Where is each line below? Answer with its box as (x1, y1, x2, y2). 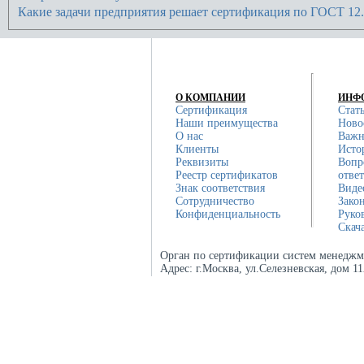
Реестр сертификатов (175, 168, 278, 181)
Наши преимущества (175, 116, 278, 129)
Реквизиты (175, 155, 228, 168)
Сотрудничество (175, 194, 254, 207)
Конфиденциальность (175, 207, 280, 220)
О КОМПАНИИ (175, 91, 245, 103)
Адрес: (160, 262, 196, 275)
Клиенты (175, 142, 219, 155)
